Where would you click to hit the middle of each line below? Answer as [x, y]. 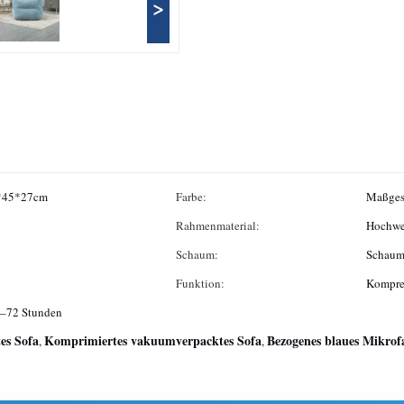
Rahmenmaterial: [218, 225]
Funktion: [200, 283]
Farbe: [191, 197]
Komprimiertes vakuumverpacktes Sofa [153, 340]
